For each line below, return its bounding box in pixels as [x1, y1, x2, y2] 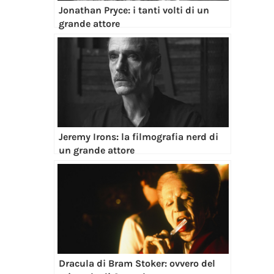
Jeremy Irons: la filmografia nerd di [58, 131, 218, 143]
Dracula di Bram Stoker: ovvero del [58, 257, 215, 270]
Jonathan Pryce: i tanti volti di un [58, 4, 209, 17]
